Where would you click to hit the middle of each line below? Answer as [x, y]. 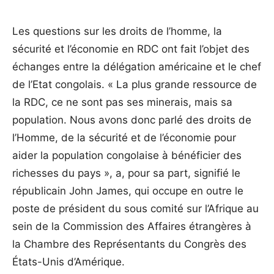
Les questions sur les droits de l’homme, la [117, 31]
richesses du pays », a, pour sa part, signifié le [126, 173]
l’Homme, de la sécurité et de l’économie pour [124, 138]
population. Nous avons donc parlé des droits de [132, 120]
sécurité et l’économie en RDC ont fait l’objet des [131, 49]
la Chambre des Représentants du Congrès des [129, 244]
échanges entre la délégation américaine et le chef [137, 67]
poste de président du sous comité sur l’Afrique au [135, 209]
